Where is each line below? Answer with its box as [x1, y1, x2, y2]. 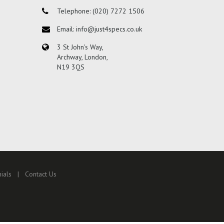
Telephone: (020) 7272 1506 [56, 6, 144, 16]
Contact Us [24, 169, 56, 179]
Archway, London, [56, 52, 108, 62]
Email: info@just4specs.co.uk [56, 24, 142, 34]
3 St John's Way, [56, 42, 103, 52]
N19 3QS [56, 62, 84, 72]
